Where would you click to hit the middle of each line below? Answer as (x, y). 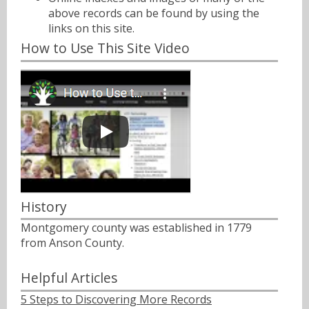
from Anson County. (72, 243)
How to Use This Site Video (105, 48)
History (44, 206)
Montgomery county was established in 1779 (136, 228)
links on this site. (91, 29)
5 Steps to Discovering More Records (116, 299)
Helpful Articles (69, 278)
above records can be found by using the (154, 13)
